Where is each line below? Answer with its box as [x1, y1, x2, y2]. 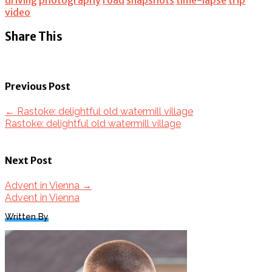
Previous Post [5, 80, 70, 92]
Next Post [5, 154, 52, 167]
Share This [5, 29, 63, 44]
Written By [5, 212, 49, 222]
